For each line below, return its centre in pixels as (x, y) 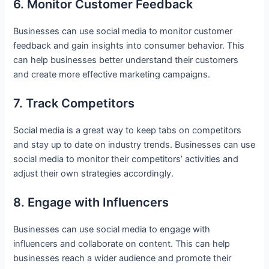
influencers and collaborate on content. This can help (122, 244)
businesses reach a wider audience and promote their (122, 258)
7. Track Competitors (74, 104)
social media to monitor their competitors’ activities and (126, 159)
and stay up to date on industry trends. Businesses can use (134, 145)
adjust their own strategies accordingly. (95, 174)
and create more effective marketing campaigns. (112, 74)
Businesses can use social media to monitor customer (123, 31)
